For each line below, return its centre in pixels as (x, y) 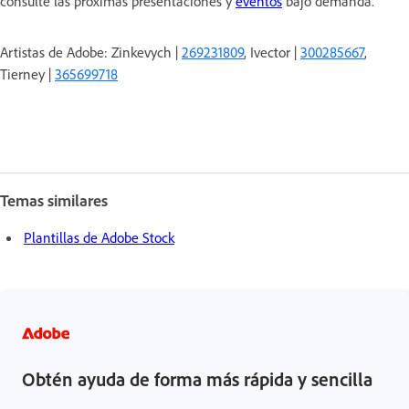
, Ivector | (272, 52)
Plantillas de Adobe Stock (99, 238)
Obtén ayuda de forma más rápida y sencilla (197, 379)
